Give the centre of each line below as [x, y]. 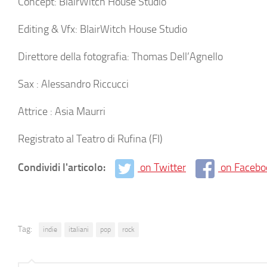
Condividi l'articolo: [63, 167]
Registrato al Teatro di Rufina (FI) [90, 139]
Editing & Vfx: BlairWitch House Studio [103, 29]
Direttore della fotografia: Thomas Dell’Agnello [120, 57]
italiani [79, 229]
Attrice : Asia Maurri [62, 111]
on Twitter [163, 167]
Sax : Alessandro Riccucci [73, 84]
